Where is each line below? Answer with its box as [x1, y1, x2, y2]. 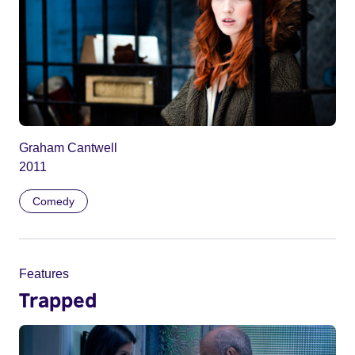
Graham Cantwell [19, 141, 117, 155]
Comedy [32, 195, 74, 208]
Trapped [19, 288, 97, 312]
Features [19, 267, 69, 281]
